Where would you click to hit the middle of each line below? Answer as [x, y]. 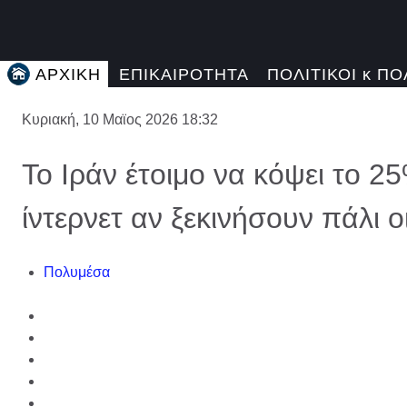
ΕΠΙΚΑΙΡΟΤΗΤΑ [184, 74]
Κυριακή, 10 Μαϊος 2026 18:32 [120, 119]
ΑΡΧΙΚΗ [68, 74]
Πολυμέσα [77, 272]
